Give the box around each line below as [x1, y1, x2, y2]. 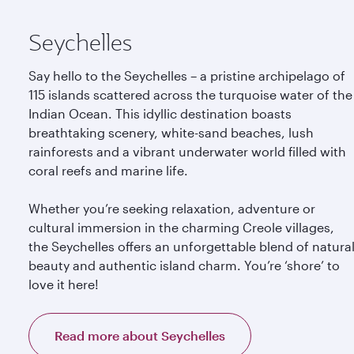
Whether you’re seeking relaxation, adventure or [28, 201, 315, 216]
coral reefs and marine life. [28, 163, 188, 178]
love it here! [28, 277, 99, 292]
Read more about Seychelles [55, 328, 225, 343]
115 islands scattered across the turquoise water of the [28, 87, 352, 102]
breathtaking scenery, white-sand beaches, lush [28, 125, 314, 140]
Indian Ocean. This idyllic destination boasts [28, 106, 292, 121]
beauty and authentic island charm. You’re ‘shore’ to [28, 258, 340, 273]
